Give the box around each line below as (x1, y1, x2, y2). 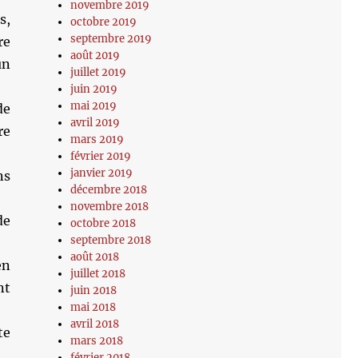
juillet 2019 (70, 66, 127, 79)
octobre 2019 (70, 15, 137, 29)
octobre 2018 (70, 217, 137, 230)
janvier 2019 (70, 166, 133, 180)
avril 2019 (70, 116, 121, 129)
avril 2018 (70, 317, 120, 331)
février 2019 (70, 149, 132, 163)
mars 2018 (70, 334, 124, 348)
